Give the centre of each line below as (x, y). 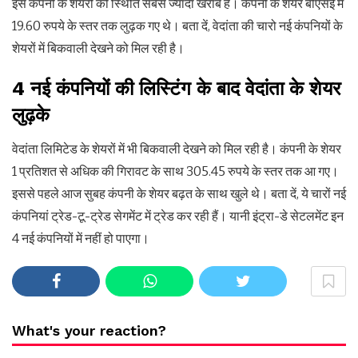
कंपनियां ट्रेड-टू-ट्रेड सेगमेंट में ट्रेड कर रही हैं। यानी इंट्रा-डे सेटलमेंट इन (178, 217)
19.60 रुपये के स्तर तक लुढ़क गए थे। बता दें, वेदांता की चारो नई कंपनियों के (177, 26)
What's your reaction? (89, 331)
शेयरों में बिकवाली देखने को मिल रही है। (98, 49)
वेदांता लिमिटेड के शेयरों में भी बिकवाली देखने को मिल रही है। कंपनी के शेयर (177, 149)
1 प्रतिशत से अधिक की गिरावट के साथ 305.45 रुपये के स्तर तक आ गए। (175, 172)
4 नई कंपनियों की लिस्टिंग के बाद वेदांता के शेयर (176, 89)
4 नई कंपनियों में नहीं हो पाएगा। (81, 239)
